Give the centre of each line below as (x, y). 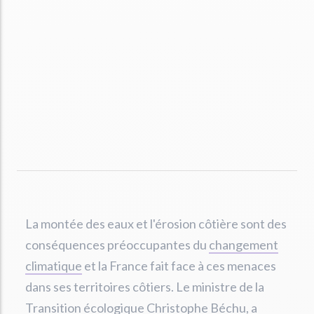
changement (244, 245)
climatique (54, 266)
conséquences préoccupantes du (117, 245)
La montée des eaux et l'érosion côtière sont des (156, 224)
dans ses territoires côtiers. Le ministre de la (145, 287)
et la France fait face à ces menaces (179, 266)
